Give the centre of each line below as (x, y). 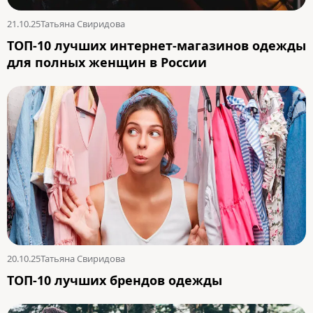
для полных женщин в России (107, 62)
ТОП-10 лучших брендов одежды (115, 280)
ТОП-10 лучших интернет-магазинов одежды (156, 45)
